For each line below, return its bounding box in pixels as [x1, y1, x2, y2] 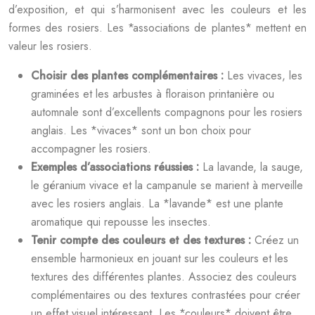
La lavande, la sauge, [202, 159, 303, 175]
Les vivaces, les [227, 67, 302, 84]
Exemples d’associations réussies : [31, 159, 202, 175]
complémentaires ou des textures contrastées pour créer [31, 287, 300, 303]
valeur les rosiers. [8, 38, 92, 54]
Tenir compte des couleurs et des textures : [31, 232, 255, 248]
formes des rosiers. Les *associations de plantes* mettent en [8, 20, 307, 36]
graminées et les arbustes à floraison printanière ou [31, 86, 274, 102]
